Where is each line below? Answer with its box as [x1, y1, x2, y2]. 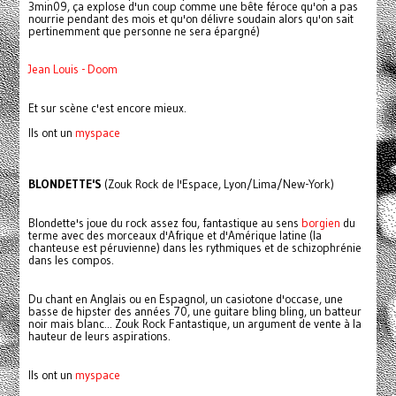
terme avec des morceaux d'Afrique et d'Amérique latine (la [27, 228, 322, 244]
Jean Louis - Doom [27, 62, 118, 78]
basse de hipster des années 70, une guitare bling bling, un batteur [27, 304, 362, 320]
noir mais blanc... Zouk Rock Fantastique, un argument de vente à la [27, 316, 362, 332]
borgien [301, 216, 340, 232]
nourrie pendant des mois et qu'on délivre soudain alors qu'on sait [27, 11, 354, 27]
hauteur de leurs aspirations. [27, 329, 171, 345]
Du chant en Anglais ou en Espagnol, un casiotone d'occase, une [27, 292, 343, 308]
